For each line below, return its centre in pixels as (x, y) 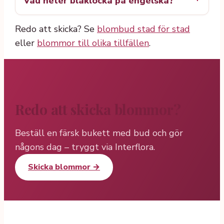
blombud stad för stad (143, 29)
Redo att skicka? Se (56, 29)
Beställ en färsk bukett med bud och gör (99, 133)
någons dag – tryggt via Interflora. (85, 147)
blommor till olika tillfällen (93, 43)
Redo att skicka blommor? (98, 109)
